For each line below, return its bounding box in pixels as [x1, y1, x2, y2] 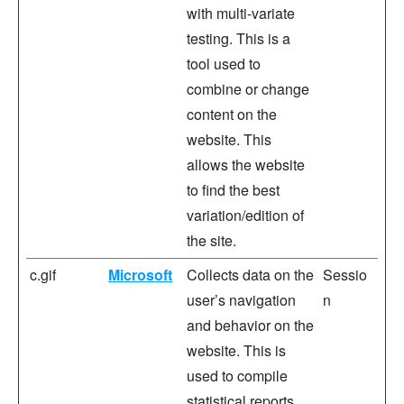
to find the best [187, 179, 280, 200]
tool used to [187, 53, 261, 74]
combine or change [187, 78, 309, 99]
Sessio [323, 264, 367, 285]
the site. [187, 230, 236, 251]
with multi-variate [187, 3, 295, 23]
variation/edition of [187, 205, 304, 225]
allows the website [187, 154, 305, 175]
